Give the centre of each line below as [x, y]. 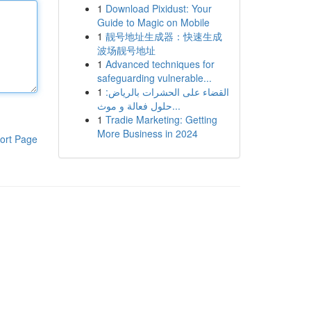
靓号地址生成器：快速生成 [163, 36]
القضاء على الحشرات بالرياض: [167, 92]
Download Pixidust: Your [158, 8]
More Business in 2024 [147, 133]
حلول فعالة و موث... [176, 106]
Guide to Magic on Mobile [153, 22]
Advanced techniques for [160, 64]
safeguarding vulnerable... [154, 78]
